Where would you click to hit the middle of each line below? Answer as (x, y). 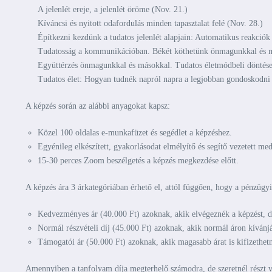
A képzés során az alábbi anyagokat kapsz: (98, 106)
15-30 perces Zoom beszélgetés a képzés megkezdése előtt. (138, 161)
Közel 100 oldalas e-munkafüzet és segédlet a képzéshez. (135, 133)
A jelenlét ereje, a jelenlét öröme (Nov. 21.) (113, 9)
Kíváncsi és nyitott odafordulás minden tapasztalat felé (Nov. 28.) (150, 23)
